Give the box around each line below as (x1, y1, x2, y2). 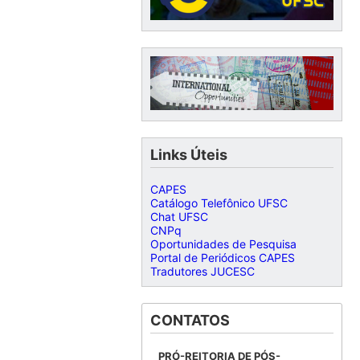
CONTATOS (149, 312, 230, 329)
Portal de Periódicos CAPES (149, 251, 295, 265)
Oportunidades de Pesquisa (149, 237, 297, 252)
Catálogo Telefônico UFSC (149, 196, 288, 211)
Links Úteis (149, 146, 227, 164)
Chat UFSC (149, 210, 208, 224)
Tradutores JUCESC (149, 264, 255, 279)
